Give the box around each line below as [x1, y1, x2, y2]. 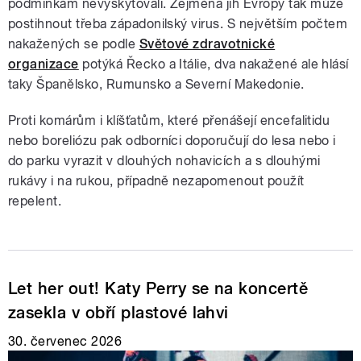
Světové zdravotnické [139, 35, 276, 52]
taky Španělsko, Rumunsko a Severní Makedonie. [8, 76, 305, 92]
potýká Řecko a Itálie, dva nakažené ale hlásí [78, 56, 349, 72]
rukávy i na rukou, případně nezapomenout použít [8, 172, 305, 189]
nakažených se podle [8, 35, 139, 52]
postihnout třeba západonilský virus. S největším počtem [8, 15, 348, 31]
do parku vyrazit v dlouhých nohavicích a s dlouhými [8, 152, 321, 168]
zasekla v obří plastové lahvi [8, 302, 229, 322]
